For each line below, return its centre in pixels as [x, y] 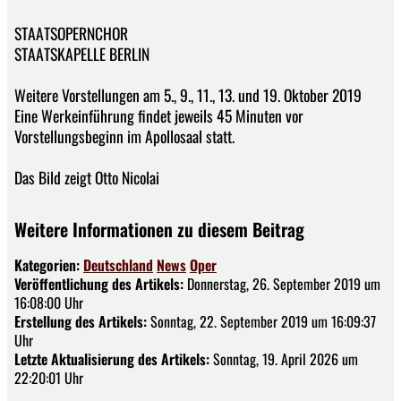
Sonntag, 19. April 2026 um [284, 358]
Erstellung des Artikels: [81, 321]
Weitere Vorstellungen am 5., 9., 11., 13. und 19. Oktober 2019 [188, 94]
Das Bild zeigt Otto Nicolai [87, 177]
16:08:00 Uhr [49, 302]
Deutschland [118, 264]
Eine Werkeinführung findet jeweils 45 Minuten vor [159, 115]
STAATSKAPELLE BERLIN [82, 53]
